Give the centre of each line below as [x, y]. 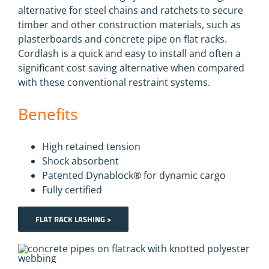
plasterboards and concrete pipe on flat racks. [122, 39]
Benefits [48, 114]
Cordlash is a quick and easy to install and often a [129, 53]
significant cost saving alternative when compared [131, 68]
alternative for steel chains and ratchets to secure [131, 10]
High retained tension [91, 147]
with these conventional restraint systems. [114, 82]
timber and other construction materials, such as [129, 25]
